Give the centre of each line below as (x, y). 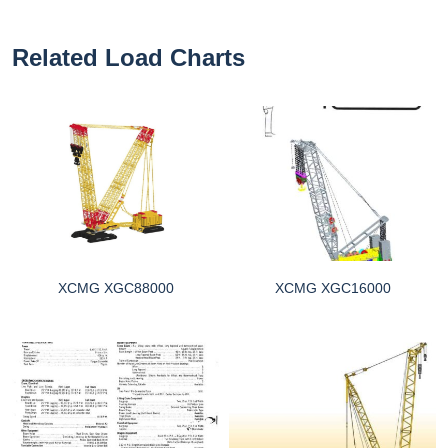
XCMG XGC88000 (115, 288)
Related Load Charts (128, 57)
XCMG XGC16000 (332, 288)
